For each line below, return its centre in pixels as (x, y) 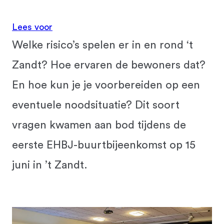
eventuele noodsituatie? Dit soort (96, 105)
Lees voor (32, 27)
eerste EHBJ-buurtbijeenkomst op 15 (104, 145)
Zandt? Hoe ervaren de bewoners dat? (109, 65)
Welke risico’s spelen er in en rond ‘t (102, 45)
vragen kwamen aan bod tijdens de (99, 125)
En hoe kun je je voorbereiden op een (106, 85)
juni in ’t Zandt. (50, 165)
